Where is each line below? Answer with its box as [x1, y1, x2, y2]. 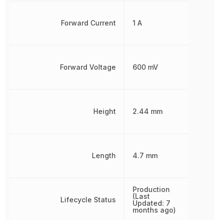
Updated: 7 [132, 199, 170, 207]
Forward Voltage [59, 63, 116, 71]
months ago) [132, 206, 176, 214]
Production [132, 185, 170, 193]
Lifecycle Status [60, 195, 116, 204]
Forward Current [60, 19, 116, 27]
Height [93, 107, 116, 115]
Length [91, 151, 116, 160]
